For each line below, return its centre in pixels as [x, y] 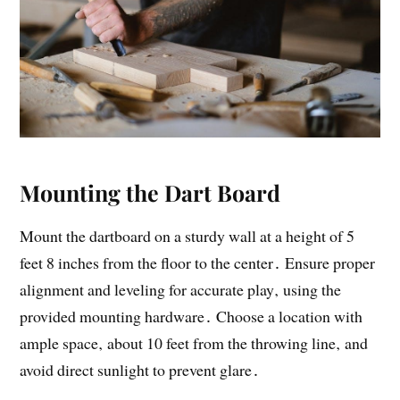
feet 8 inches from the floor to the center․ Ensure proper [198, 262]
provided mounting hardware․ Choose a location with [192, 316]
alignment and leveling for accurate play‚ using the [181, 289]
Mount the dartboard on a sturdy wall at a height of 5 [187, 235]
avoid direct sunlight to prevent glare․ [140, 369]
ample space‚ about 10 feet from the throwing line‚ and [194, 342]
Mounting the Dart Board [150, 192]
